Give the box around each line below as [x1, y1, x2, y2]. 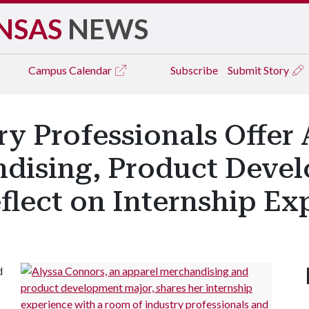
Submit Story [228, 63, 291, 77]
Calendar [69, 63, 114, 77]
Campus [28, 63, 69, 77]
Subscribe [170, 63, 218, 77]
